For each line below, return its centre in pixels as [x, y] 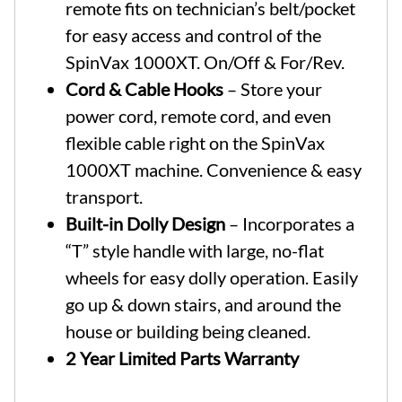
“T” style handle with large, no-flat [195, 250]
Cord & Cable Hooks [144, 88]
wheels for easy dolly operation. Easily [212, 277]
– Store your [273, 88]
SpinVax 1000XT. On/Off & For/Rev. [205, 61]
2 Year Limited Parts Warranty [182, 358]
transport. [104, 196]
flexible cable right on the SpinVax [195, 142]
